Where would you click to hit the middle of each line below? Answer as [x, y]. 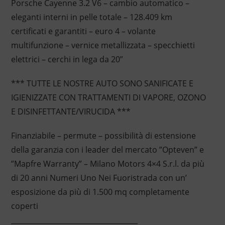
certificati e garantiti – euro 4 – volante [83, 31]
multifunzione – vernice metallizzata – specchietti [103, 45]
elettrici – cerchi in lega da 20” [67, 60]
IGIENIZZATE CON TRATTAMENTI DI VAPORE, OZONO [108, 98]
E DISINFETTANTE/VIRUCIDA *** [71, 112]
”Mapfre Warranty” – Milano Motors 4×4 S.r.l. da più [107, 164]
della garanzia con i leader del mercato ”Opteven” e [107, 150]
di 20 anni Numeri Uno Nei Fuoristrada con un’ [99, 178]
